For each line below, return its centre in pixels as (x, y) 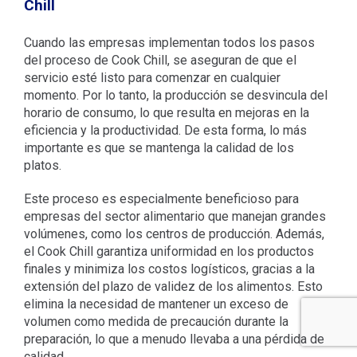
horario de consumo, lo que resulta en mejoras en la (166, 113)
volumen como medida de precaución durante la (156, 322)
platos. (42, 166)
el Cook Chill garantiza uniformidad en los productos (169, 252)
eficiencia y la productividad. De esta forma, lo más (165, 131)
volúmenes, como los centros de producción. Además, (174, 234)
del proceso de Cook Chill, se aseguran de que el (160, 61)
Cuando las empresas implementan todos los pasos (169, 43)
